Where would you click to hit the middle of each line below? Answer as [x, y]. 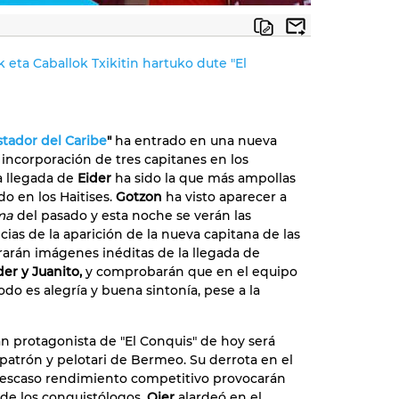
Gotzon [139, 197]
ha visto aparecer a [224, 197]
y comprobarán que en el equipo [190, 272]
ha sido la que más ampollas [204, 178]
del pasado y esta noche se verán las [134, 216]
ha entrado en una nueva [194, 141]
